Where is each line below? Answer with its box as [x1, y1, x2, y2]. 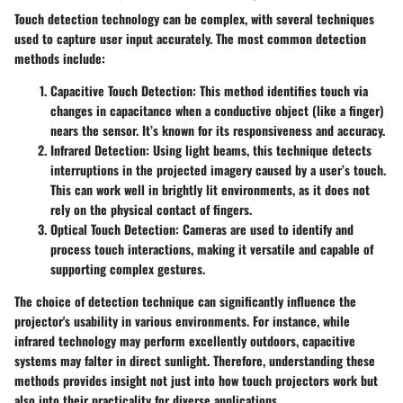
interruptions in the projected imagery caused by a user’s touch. [50, 160, 386, 180]
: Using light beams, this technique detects [146, 140, 372, 160]
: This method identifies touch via [193, 81, 368, 101]
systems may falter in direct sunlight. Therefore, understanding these [14, 351, 375, 371]
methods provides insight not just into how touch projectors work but [14, 371, 378, 390]
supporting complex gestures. [50, 259, 205, 279]
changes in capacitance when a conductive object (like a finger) [50, 101, 384, 121]
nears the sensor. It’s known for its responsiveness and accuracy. [50, 121, 385, 140]
